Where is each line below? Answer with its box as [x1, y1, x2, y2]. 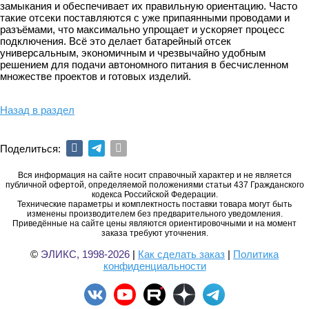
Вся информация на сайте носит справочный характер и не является [17, 170, 292, 180]
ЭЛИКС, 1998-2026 [41, 248, 130, 260]
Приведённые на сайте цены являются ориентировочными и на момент [12, 219, 297, 228]
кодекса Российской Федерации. [91, 190, 218, 199]
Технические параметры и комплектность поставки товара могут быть [17, 199, 292, 209]
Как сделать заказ [138, 248, 225, 260]
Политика [233, 248, 279, 260]
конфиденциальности [103, 260, 206, 272]
